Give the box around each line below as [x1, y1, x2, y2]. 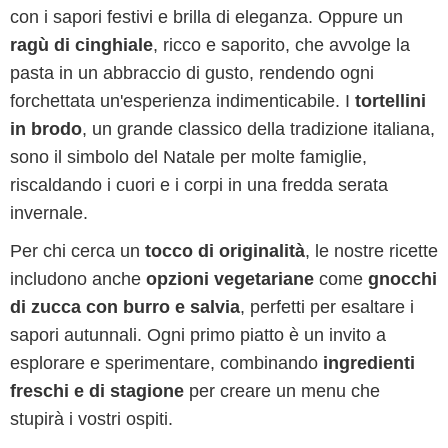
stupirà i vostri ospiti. [10, 409, 173, 429]
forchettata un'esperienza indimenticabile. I [10, 91, 355, 111]
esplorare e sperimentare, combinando [10, 353, 323, 373]
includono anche [10, 269, 146, 289]
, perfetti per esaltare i [240, 297, 414, 317]
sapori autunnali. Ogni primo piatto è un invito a [10, 325, 386, 345]
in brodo [10, 119, 82, 139]
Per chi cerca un [10, 241, 145, 261]
